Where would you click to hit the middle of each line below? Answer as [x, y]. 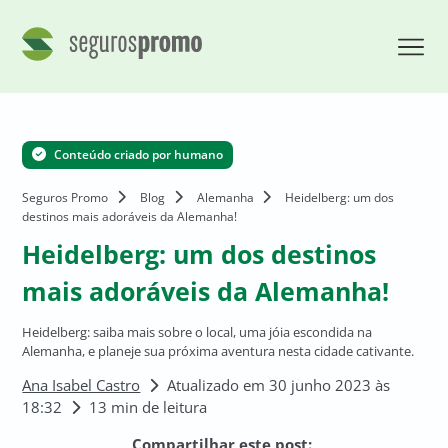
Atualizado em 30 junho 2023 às [279, 385]
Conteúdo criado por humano [137, 154]
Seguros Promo [65, 197]
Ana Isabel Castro [81, 385]
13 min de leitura [148, 407]
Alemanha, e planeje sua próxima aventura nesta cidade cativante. [218, 351]
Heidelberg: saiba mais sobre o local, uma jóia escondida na [197, 332]
